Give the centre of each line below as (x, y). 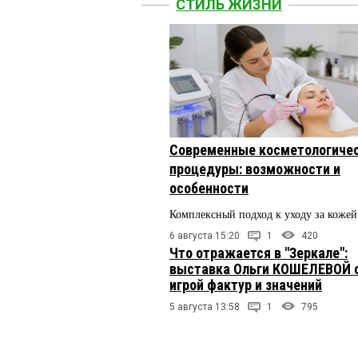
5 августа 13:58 (205, 306)
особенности (209, 188)
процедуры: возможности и (255, 169)
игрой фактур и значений (246, 284)
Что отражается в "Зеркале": (259, 253)
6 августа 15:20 (205, 235)
